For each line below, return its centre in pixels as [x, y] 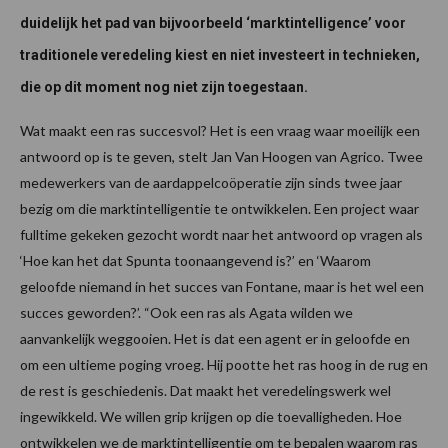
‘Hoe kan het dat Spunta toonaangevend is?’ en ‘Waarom [195, 260]
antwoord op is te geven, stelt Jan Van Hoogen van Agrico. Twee [221, 156]
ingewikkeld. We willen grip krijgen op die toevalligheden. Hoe [211, 416]
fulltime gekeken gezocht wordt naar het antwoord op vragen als [221, 234]
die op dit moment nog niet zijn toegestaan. [164, 86]
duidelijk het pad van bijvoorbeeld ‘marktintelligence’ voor [213, 22]
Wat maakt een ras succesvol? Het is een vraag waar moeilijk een [220, 130]
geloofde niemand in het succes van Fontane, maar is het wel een [222, 286]
